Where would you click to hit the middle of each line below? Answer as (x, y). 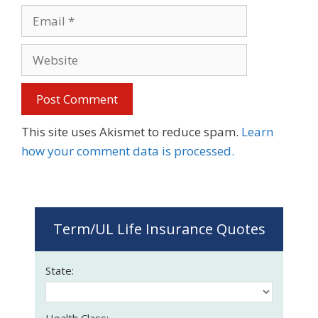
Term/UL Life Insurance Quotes (159, 229)
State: (60, 270)
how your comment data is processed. (128, 151)
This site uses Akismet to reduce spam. (131, 132)
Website (43, 53)
